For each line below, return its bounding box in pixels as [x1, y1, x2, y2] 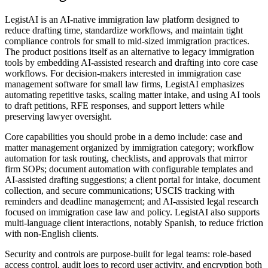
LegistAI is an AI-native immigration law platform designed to [5, 14, 239, 25]
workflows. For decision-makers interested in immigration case [5, 68, 241, 78]
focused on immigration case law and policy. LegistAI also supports [5, 206, 260, 217]
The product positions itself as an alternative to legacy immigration [5, 46, 254, 57]
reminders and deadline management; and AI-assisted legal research [5, 196, 258, 206]
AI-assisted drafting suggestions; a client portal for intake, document [5, 174, 260, 185]
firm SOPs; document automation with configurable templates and [5, 163, 253, 174]
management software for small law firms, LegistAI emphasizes [5, 78, 244, 89]
